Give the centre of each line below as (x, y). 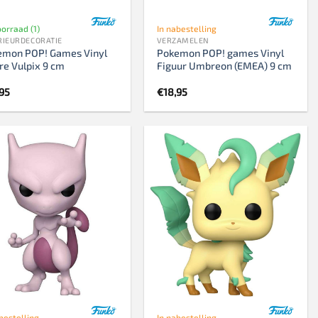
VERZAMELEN (183, 40)
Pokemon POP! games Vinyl (220, 53)
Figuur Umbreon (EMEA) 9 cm (224, 65)
